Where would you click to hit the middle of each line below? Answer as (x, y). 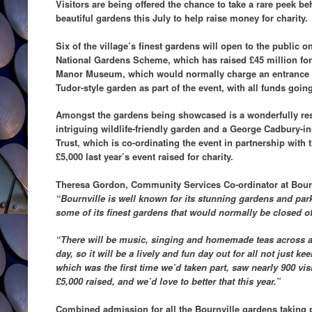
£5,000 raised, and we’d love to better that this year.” (168, 281)
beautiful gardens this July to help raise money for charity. (182, 18)
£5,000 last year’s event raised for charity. (145, 156)
